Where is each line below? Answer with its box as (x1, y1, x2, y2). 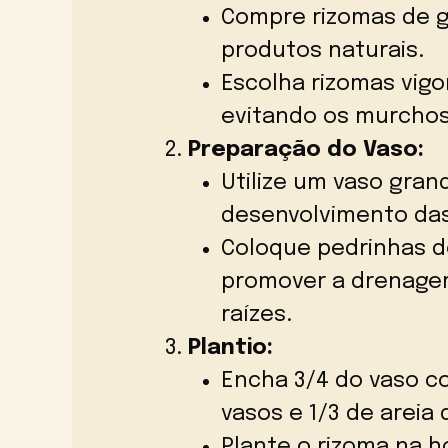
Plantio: (188, 337, 273, 360)
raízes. (221, 304, 292, 327)
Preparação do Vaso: (188, 139, 424, 162)
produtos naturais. (221, 40, 424, 63)
